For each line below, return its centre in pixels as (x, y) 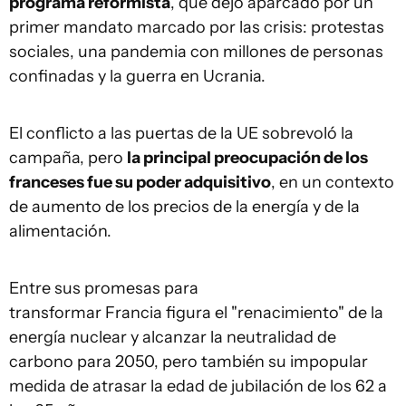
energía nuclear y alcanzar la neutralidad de (173, 337)
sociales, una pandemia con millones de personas (196, 52)
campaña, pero (68, 158)
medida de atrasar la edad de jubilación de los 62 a (198, 386)
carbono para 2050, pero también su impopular (188, 362)
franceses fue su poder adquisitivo (140, 182)
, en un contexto (333, 182)
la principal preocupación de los (247, 158)
